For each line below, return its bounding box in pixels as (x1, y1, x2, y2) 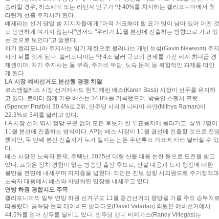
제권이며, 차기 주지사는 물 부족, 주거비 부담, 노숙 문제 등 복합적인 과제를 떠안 (5, 62, 215, 68)
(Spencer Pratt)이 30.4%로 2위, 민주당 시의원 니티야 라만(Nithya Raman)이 (5, 103, 206, 110)
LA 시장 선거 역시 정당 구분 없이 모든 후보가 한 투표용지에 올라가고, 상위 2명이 (5, 120, 218, 127)
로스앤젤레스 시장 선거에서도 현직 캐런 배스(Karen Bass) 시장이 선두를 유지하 (5, 87, 216, 93)
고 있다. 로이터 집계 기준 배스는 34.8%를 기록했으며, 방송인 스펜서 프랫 (5, 95, 198, 102)
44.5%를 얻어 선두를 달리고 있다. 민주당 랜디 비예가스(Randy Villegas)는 (5, 211, 201, 218)
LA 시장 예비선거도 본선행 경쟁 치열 (5, 78, 102, 85)
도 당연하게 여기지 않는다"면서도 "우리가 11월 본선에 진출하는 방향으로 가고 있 (5, 28, 218, 35)
